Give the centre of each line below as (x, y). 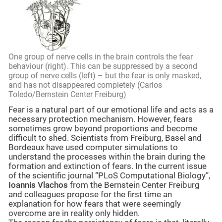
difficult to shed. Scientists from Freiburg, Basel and (105, 138)
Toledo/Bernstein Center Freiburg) (67, 95)
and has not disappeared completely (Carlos (85, 85)
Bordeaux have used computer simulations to (93, 148)
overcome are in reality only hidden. (74, 214)
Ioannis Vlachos (38, 185)
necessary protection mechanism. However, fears (101, 119)
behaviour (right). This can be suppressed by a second (103, 66)
